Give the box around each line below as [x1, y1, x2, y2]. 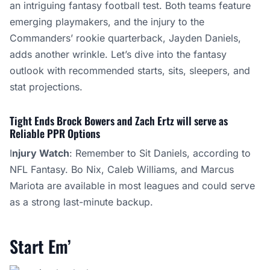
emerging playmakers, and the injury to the [10, 16, 204, 28]
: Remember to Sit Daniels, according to [69, 146, 251, 159]
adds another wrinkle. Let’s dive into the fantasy [10, 48, 227, 60]
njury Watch [12, 146, 69, 159]
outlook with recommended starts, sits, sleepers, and [10, 64, 250, 77]
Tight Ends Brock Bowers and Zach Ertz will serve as [10, 113, 228, 128]
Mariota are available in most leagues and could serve [10, 179, 255, 192]
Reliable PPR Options [10, 125, 100, 141]
